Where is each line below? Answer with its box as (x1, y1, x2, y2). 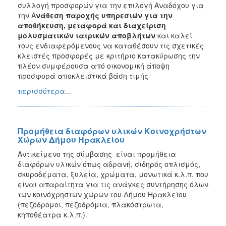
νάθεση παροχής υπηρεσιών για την (36, 10, 173, 20)
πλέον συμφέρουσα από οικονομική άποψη (18, 60, 169, 71)
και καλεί (155, 30, 192, 40)
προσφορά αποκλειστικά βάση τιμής (18, 70, 152, 81)
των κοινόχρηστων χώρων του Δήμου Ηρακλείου (18, 189, 187, 199)
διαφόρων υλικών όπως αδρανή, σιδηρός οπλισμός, (18, 158, 200, 169)
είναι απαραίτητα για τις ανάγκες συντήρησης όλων (18, 179, 208, 189)
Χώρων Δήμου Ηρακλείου (18, 133, 125, 145)
